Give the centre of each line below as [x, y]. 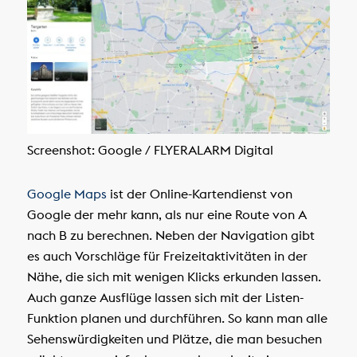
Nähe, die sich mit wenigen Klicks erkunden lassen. [174, 276]
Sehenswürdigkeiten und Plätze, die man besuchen [174, 338]
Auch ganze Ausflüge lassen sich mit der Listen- [165, 297]
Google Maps [67, 193]
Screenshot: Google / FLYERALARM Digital [150, 150]
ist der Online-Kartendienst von [199, 193]
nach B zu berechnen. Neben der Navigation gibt [171, 235]
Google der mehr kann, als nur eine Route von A [167, 214]
